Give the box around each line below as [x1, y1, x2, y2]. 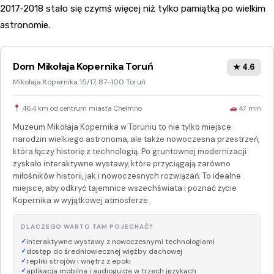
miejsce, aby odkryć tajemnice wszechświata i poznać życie [13, 182, 237, 193]
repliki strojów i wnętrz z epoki [26, 256, 131, 266]
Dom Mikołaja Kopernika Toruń [13, 59, 154, 73]
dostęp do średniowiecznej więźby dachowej [26, 246, 182, 256]
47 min [237, 103, 261, 113]
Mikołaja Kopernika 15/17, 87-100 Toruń [13, 76, 146, 87]
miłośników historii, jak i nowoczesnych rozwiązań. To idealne [13, 170, 241, 181]
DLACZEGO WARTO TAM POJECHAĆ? [21, 222, 154, 231]
